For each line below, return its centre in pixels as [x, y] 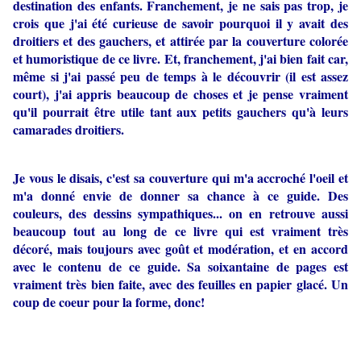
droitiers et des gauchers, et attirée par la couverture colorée [180, 40]
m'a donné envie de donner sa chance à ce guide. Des [180, 195]
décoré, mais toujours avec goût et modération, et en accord [180, 248]
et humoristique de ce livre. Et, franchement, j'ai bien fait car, [180, 58]
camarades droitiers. [68, 129]
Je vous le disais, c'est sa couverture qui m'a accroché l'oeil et [180, 177]
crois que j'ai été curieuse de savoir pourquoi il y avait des [180, 23]
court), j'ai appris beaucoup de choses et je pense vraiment [180, 93]
